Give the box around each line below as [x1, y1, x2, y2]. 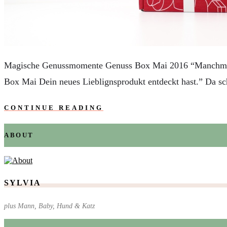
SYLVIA [4, 178, 41, 187]
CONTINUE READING [4, 104, 103, 111]
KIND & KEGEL [24, 38, 83, 46]
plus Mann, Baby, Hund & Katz [4, 202, 95, 210]
